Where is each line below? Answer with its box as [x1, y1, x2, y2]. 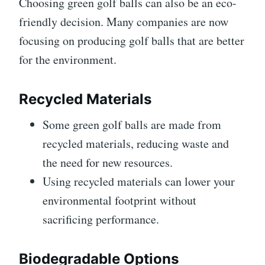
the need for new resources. [43, 154, 173, 170]
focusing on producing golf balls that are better [19, 32, 244, 49]
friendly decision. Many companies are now [19, 13, 228, 30]
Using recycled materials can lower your [43, 173, 235, 189]
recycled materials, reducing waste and [43, 135, 229, 151]
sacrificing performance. [43, 211, 159, 227]
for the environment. [19, 51, 117, 67]
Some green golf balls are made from [43, 116, 221, 132]
